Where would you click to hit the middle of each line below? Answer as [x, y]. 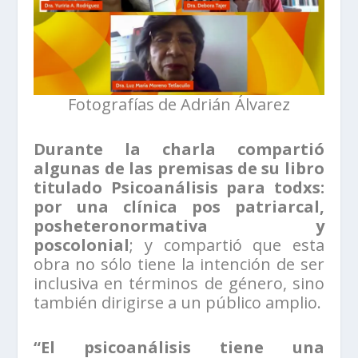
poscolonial [82, 245]
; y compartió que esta [227, 245]
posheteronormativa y [179, 226]
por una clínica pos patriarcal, [179, 207]
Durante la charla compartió [179, 149]
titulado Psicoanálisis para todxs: [179, 188]
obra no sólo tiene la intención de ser [179, 265]
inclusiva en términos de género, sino [179, 284]
